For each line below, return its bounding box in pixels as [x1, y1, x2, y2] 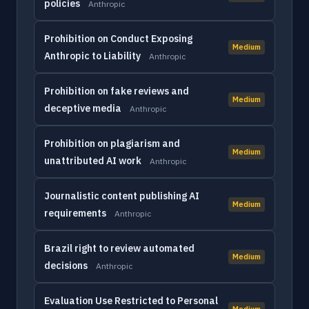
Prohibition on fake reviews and [44, 85, 189, 97]
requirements [44, 207, 106, 219]
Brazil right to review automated [44, 242, 195, 255]
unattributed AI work [44, 154, 141, 167]
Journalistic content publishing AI [44, 190, 199, 202]
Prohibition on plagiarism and [44, 137, 180, 150]
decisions [44, 259, 88, 272]
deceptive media [44, 102, 121, 114]
